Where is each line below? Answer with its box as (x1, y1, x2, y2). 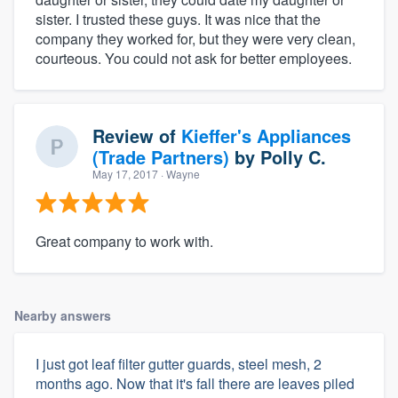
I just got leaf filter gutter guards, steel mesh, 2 (36, 353, 322, 374)
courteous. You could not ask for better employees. (36, 47, 352, 68)
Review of (92, 122, 181, 148)
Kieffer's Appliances (181, 122, 351, 148)
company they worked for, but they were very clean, (36, 28, 355, 49)
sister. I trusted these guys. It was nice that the (36, 8, 321, 29)
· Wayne (158, 165, 200, 181)
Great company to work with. (36, 230, 213, 251)
